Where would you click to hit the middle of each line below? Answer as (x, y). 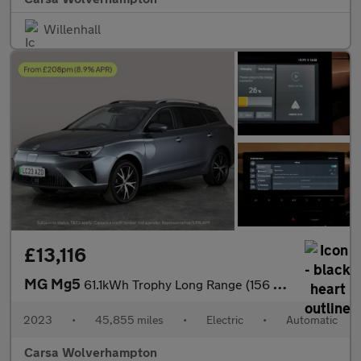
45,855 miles (129, 319)
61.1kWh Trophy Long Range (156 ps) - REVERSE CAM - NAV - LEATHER (178, 284)
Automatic (312, 319)
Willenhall (72, 28)
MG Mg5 (54, 283)
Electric (225, 319)
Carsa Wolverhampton (91, 351)
